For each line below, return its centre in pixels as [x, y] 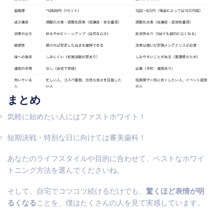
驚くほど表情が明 [175, 191]
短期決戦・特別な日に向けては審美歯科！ [77, 138]
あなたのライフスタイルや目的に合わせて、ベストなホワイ [106, 158]
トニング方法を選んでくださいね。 [66, 170]
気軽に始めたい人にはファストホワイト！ [77, 116]
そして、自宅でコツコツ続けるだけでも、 [77, 191]
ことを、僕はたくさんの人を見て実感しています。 [120, 202]
